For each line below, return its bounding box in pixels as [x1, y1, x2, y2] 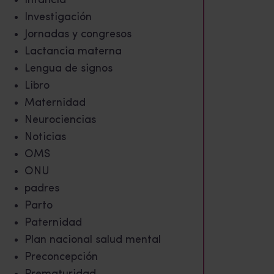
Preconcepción [24, 251, 98, 263]
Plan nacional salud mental [24, 234, 161, 246]
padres [24, 182, 59, 194]
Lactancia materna [24, 45, 122, 57]
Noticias [24, 131, 66, 143]
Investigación [24, 11, 92, 23]
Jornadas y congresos [24, 28, 131, 40]
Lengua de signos [24, 62, 113, 75]
